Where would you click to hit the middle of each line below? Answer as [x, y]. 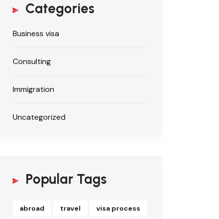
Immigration [33, 89]
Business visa [36, 33]
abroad [32, 208]
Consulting [32, 61]
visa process [118, 208]
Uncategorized [39, 117]
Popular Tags [66, 179]
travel [70, 208]
